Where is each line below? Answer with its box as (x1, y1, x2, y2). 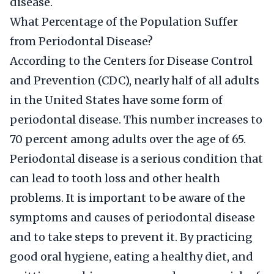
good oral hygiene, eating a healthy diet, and (10, 250, 253, 264)
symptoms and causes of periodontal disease (10, 210, 255, 224)
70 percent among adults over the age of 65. (10, 132, 246, 146)
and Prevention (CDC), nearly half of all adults (10, 73, 259, 87)
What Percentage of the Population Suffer (10, 15, 238, 29)
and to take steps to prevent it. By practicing (10, 230, 253, 244)
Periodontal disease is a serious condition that (10, 152, 263, 166)
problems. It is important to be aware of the (10, 191, 245, 205)
